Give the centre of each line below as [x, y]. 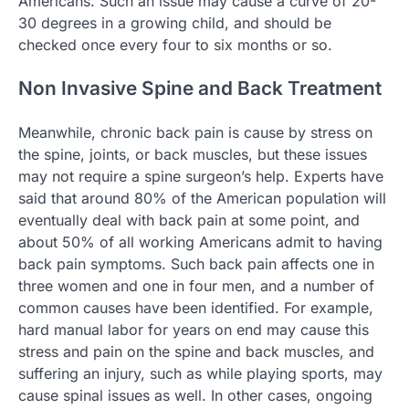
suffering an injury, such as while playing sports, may [200, 374]
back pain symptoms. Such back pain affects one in [196, 264]
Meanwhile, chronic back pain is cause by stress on [195, 133]
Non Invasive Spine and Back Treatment [200, 89]
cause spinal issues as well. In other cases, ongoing [195, 396]
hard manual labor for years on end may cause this [194, 330]
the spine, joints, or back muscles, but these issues [193, 155]
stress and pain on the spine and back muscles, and [196, 352]
